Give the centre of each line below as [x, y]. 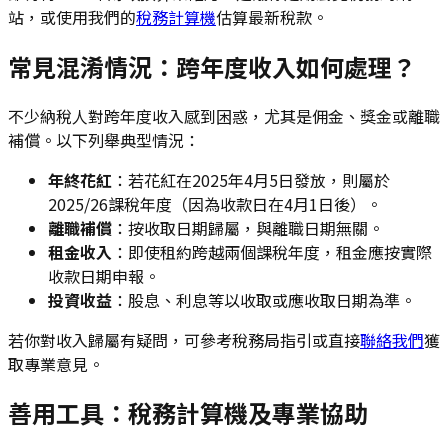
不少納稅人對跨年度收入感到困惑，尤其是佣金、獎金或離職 [224, 115]
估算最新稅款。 [272, 16]
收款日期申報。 [104, 275]
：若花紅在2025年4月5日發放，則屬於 [251, 179]
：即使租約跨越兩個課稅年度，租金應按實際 [272, 251]
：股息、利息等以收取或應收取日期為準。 [264, 299]
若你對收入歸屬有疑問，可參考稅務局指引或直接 [184, 339]
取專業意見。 [56, 363]
